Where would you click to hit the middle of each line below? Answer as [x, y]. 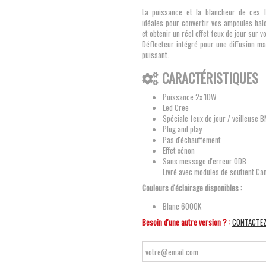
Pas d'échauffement [192, 140]
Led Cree [176, 107]
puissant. [163, 55]
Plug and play [182, 129]
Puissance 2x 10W [189, 97]
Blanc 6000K [182, 206]
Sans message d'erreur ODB [205, 161]
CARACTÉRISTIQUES [210, 78]
